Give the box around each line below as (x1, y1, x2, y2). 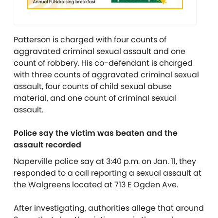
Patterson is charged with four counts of (14, 34, 166, 45)
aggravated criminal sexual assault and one (14, 46, 185, 57)
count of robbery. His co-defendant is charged (14, 57, 193, 69)
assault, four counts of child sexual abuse (14, 81, 172, 92)
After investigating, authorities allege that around (14, 202, 204, 214)
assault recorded (14, 139, 83, 150)
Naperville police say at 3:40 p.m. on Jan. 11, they (14, 156, 196, 167)
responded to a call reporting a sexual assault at (14, 167, 201, 179)
